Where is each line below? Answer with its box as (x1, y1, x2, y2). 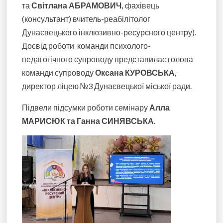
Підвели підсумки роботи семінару (22, 103, 150, 112)
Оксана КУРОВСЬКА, (95, 68, 177, 78)
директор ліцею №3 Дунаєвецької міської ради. (22, 81, 192, 91)
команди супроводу (22, 68, 96, 78)
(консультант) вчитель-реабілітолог (22, 14, 151, 24)
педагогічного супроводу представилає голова (22, 54, 194, 64)
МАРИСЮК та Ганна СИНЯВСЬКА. (22, 116, 156, 126)
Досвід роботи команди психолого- (22, 41, 151, 51)
